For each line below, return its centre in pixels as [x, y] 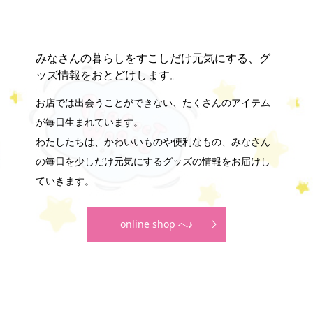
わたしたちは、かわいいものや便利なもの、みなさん [153, 141]
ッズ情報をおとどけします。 [108, 74]
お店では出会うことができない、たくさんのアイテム [153, 102]
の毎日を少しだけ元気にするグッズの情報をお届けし [153, 161]
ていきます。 [65, 180]
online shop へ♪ [156, 224]
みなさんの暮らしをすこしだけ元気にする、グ [153, 58]
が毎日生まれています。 [89, 122]
